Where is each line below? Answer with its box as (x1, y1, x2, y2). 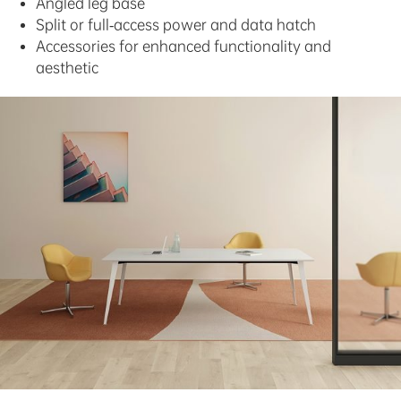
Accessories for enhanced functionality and (36, 36, 331, 55)
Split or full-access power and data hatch (36, 14, 316, 34)
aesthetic (36, 57, 98, 77)
